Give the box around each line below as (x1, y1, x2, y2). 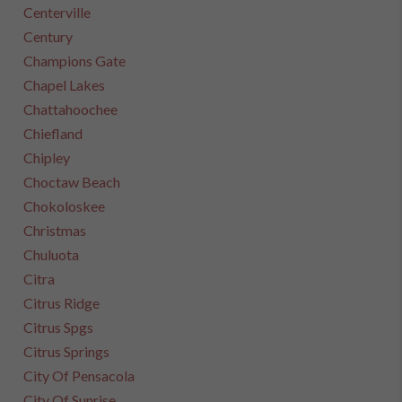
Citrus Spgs (23, 319, 94, 336)
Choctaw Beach (23, 173, 121, 190)
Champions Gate (23, 52, 127, 69)
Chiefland (23, 125, 83, 142)
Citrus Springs (23, 343, 110, 360)
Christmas (23, 222, 87, 239)
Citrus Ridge (23, 294, 100, 311)
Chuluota (23, 246, 80, 263)
